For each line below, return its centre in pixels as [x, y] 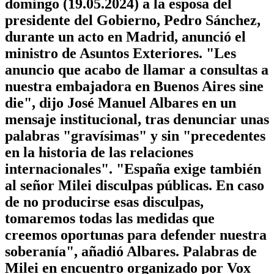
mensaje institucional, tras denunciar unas [137, 119]
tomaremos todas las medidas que [110, 218]
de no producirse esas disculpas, [104, 202]
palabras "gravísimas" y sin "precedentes [135, 135]
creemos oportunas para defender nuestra [136, 235]
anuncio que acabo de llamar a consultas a [137, 69]
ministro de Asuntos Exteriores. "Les [120, 53]
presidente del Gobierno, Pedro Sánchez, [133, 20]
